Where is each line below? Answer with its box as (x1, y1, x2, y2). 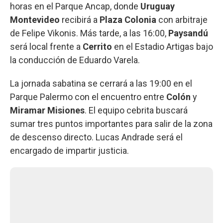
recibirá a (60, 14, 100, 25)
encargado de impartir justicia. (10, 145, 129, 156)
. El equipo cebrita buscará (85, 105, 188, 115)
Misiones (47, 105, 85, 115)
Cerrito (83, 41, 112, 52)
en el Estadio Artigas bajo (112, 41, 213, 52)
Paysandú (168, 27, 208, 38)
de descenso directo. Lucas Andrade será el (10, 131, 183, 142)
